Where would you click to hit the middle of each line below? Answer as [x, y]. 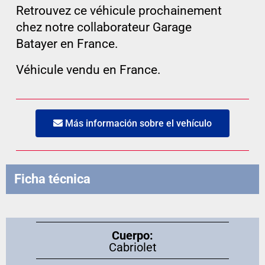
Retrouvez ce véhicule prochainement [119, 10]
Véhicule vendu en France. [88, 70]
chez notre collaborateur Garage [104, 27]
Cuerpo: [132, 235]
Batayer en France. [67, 43]
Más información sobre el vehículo [137, 123]
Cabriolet [132, 247]
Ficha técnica [52, 179]
